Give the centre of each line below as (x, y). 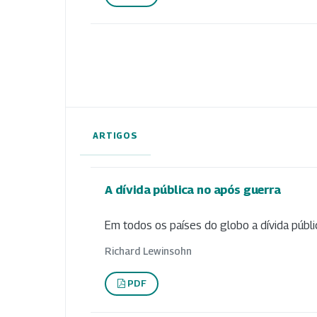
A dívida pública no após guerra (193, 190)
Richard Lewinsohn (148, 250)
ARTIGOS (115, 136)
